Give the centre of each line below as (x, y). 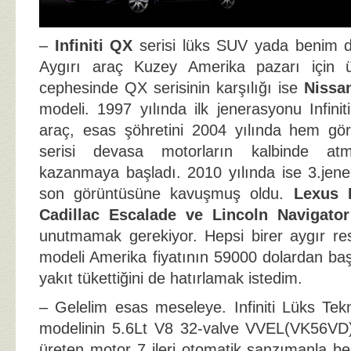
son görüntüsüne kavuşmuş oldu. (166, 193)
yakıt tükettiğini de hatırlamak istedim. (171, 278)
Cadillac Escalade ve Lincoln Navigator (194, 214)
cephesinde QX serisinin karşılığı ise (172, 87)
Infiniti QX (94, 45)
